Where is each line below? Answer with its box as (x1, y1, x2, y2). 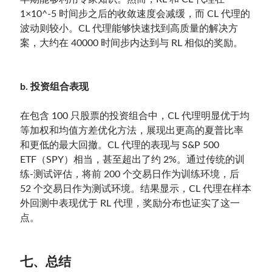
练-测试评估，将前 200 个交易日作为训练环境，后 (20, 169, 240, 179)
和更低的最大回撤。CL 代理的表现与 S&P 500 (20, 140, 220, 150)
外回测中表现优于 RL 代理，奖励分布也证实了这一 (20, 198, 240, 208)
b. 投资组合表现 (20, 81, 89, 92)
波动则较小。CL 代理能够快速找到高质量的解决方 (20, 23, 239, 33)
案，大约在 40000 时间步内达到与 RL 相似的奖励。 (20, 38, 243, 48)
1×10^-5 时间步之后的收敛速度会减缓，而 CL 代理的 (20, 8, 251, 19)
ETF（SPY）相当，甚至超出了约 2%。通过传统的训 (20, 154, 245, 165)
